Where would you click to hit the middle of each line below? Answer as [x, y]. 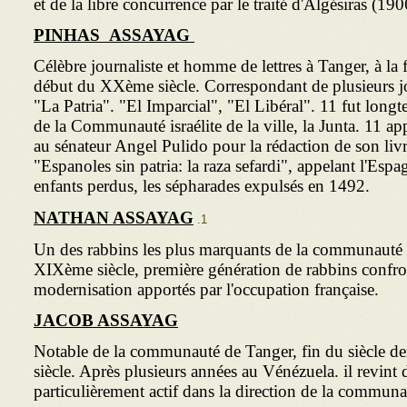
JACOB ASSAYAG [106, 320]
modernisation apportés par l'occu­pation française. [206, 289]
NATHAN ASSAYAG [114, 218]
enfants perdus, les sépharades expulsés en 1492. [202, 186]
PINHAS [69, 35]
